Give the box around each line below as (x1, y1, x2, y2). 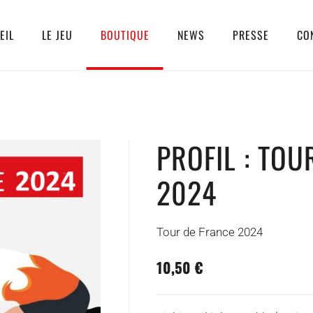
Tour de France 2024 (156, 225, 263, 239)
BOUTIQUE (100, 27, 150, 43)
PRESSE (232, 27, 269, 43)
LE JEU (41, 27, 73, 43)
